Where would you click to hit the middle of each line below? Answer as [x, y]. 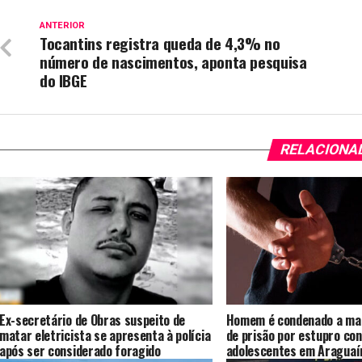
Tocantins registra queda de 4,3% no [160, 43]
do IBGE [63, 80]
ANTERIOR [62, 25]
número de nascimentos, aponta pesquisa [173, 62]
